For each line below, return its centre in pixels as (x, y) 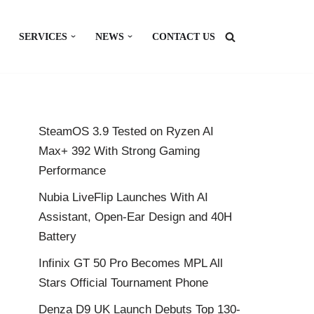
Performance (72, 171)
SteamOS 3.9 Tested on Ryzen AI (126, 131)
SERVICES (43, 37)
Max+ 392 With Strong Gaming (119, 151)
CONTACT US (184, 37)
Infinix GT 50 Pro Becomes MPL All (131, 263)
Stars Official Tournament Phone (123, 283)
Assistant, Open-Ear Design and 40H (135, 217)
